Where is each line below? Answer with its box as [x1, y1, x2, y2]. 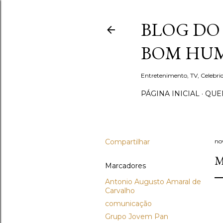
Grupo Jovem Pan [105, 212, 168, 221]
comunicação [105, 199, 152, 208]
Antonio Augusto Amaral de [105, 177, 201, 186]
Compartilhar [105, 137, 150, 146]
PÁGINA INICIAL [141, 89, 200, 98]
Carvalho [105, 186, 135, 195]
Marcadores [105, 161, 146, 170]
